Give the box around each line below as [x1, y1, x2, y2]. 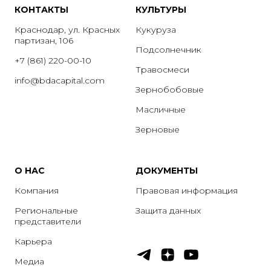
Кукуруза [135, 24, 176, 36]
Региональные [15, 205, 78, 217]
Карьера [15, 236, 52, 247]
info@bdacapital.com [15, 75, 105, 87]
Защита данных [135, 205, 201, 217]
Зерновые [135, 124, 180, 135]
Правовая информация [135, 185, 238, 197]
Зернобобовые [135, 84, 204, 96]
